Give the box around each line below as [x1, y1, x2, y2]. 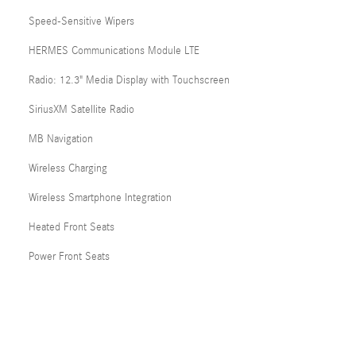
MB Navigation [29, 133, 93, 145]
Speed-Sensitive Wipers [29, 15, 134, 28]
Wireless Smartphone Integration [29, 192, 172, 204]
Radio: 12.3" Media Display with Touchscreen [29, 74, 230, 87]
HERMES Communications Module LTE [29, 44, 199, 57]
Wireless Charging [29, 162, 107, 175]
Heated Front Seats [29, 221, 114, 234]
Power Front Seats [29, 250, 110, 263]
